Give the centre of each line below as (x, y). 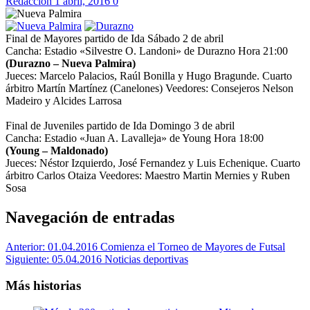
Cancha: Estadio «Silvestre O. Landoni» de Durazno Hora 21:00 (147, 51)
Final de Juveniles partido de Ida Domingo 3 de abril (120, 125)
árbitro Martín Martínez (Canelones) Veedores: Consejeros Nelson (149, 88)
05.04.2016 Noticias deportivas (120, 259)
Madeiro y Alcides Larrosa (64, 100)
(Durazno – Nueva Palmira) (71, 63)
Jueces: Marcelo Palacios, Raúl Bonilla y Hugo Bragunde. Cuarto (149, 75)
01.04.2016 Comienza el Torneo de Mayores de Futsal (166, 246)
